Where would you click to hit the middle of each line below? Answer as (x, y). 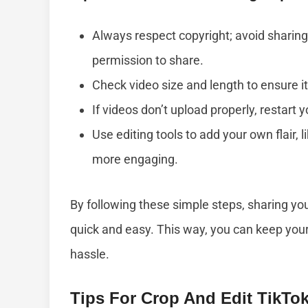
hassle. (90, 254)
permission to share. (148, 60)
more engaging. (135, 159)
